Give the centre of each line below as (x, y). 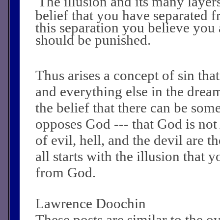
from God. (66, 172)
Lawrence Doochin (91, 203)
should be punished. (93, 40)
